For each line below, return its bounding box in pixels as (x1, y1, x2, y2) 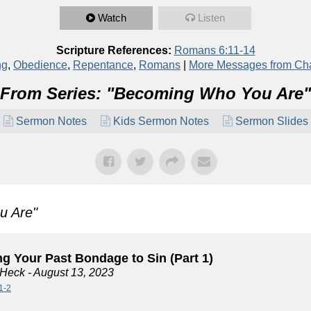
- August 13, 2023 (25, 267, 114, 278)
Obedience (13, 59, 67, 71)
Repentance (73, 59, 133, 71)
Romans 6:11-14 (174, 44, 255, 56)
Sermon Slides (235, 115, 308, 127)
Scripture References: (56, 44, 171, 56)
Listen (197, 12, 225, 24)
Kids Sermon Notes (112, 115, 209, 127)
